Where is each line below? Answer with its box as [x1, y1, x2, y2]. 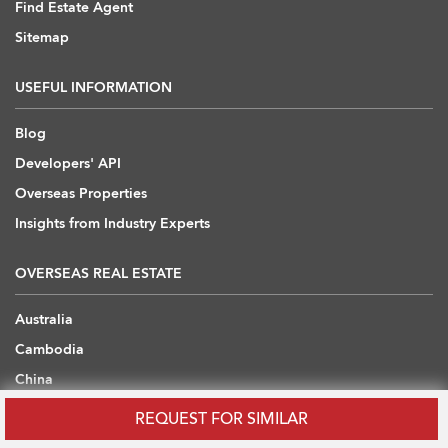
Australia [15, 310, 73, 330]
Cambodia [15, 340, 84, 360]
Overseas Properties [15, 184, 147, 204]
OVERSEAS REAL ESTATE [15, 264, 182, 284]
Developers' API [15, 154, 121, 174]
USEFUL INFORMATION [15, 78, 172, 98]
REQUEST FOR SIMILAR [135, 408, 308, 430]
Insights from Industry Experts [15, 214, 210, 234]
